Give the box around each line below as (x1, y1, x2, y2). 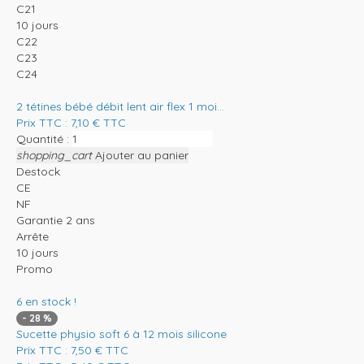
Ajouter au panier (95, 147, 188, 162)
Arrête (16, 228, 49, 244)
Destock (16, 163, 60, 179)
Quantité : (16, 131, 69, 146)
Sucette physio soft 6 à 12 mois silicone (16, 326, 227, 341)
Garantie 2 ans (16, 212, 95, 227)
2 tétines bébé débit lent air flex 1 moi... (16, 98, 224, 114)
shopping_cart (16, 147, 92, 162)
